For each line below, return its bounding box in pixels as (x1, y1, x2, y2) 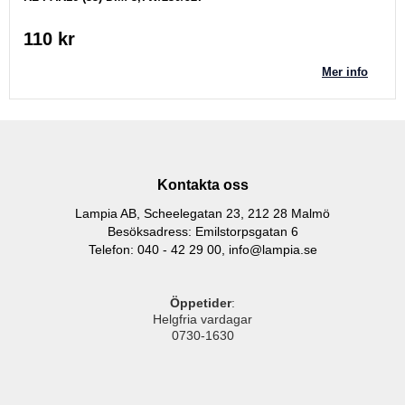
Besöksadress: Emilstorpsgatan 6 (107, 224, 298, 240)
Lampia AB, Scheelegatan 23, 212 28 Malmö (75, 206, 330, 221)
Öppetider (170, 296, 231, 311)
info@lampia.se (228, 242, 317, 258)
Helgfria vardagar (153, 312, 252, 327)
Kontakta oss (156, 177, 249, 193)
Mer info (321, 64, 368, 79)
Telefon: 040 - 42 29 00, (88, 242, 229, 258)
